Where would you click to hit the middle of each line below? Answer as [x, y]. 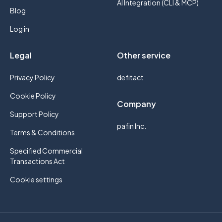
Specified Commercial [46, 151]
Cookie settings [36, 179]
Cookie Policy [33, 96]
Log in [20, 29]
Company [137, 104]
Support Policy [34, 114]
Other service [144, 55]
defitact [130, 77]
